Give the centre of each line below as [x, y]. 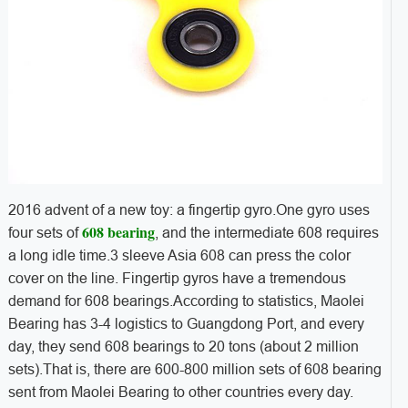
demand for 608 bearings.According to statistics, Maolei [186, 301]
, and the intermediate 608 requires [266, 233]
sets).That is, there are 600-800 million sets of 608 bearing [194, 370]
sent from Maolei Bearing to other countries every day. [180, 393]
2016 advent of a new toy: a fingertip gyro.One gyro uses [189, 210]
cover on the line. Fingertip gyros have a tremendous [177, 279]
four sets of [43, 233]
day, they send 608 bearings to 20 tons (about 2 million [183, 347]
